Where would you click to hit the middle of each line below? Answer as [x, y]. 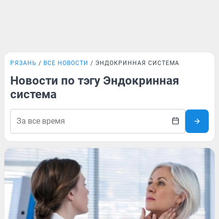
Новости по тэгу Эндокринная [95, 81]
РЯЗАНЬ [23, 63]
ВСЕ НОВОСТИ [66, 63]
